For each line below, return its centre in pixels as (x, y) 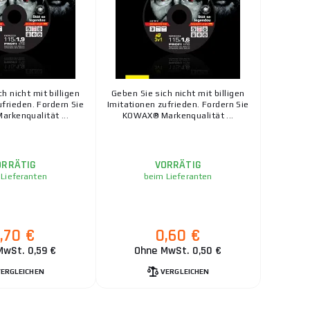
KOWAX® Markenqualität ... (178, 115)
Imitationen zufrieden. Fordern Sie (178, 104)
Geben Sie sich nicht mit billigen (178, 93)
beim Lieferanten (178, 176)
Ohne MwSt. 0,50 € (178, 250)
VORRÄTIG (178, 165)
